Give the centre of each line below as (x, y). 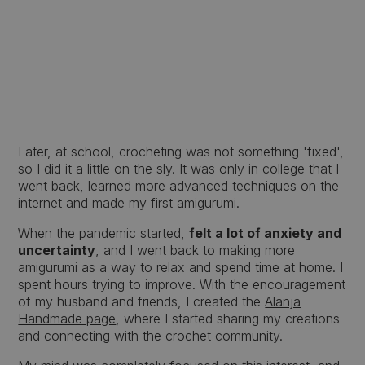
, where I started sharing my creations (228, 319)
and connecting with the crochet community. (151, 336)
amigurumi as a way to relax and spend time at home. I (181, 267)
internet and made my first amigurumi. (129, 203)
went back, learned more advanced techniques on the (179, 186)
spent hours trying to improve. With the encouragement (182, 284)
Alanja (283, 301)
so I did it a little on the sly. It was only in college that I (179, 169)
